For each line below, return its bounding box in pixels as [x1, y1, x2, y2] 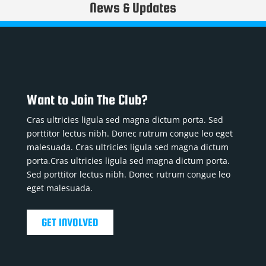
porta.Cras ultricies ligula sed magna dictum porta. [26, 155, 230, 167]
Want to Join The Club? [26, 91, 148, 108]
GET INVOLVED [41, 216, 99, 229]
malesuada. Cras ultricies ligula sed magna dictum [26, 141, 229, 153]
